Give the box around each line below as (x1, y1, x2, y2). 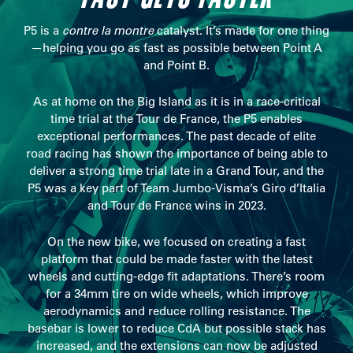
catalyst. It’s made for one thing (154, 23, 329, 39)
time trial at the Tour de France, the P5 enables (50, 111, 303, 127)
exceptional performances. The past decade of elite (37, 128, 316, 144)
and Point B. (143, 58, 210, 73)
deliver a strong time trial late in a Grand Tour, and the (29, 163, 324, 179)
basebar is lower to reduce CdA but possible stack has (27, 321, 326, 336)
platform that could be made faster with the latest (40, 251, 313, 267)
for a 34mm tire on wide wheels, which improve (45, 286, 308, 302)
